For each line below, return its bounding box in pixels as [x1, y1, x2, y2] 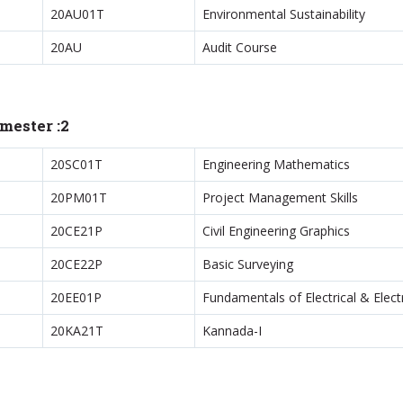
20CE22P [49, 255, 103, 273]
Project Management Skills [201, 189, 358, 206]
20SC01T [49, 156, 103, 173]
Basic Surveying [201, 255, 293, 273]
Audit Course [201, 39, 277, 56]
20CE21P [49, 222, 103, 239]
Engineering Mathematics [201, 156, 350, 173]
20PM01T [49, 189, 107, 206]
